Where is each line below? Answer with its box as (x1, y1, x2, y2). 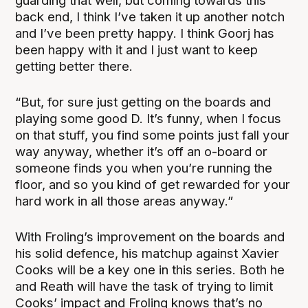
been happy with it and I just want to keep (15, 41, 258, 58)
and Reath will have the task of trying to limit (15, 278, 274, 294)
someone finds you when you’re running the (15, 159, 273, 176)
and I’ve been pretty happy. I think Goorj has (15, 25, 275, 41)
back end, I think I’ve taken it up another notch (15, 8, 285, 25)
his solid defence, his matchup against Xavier (15, 245, 280, 261)
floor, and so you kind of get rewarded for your (15, 176, 291, 192)
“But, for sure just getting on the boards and (15, 93, 272, 110)
